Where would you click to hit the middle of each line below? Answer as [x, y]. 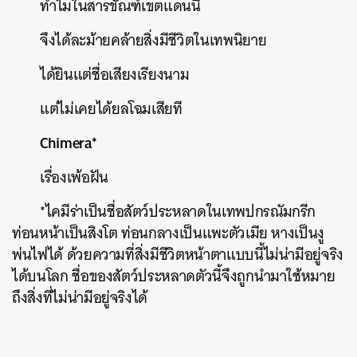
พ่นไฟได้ [37, 255]
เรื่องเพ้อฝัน [74, 177]
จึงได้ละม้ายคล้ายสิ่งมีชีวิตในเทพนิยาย [153, 40]
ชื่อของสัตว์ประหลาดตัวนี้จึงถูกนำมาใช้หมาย [204, 276]
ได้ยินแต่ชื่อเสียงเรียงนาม [115, 75]
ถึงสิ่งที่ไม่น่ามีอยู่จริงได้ [80, 298]
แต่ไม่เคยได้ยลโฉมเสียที [111, 109]
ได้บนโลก [40, 276]
